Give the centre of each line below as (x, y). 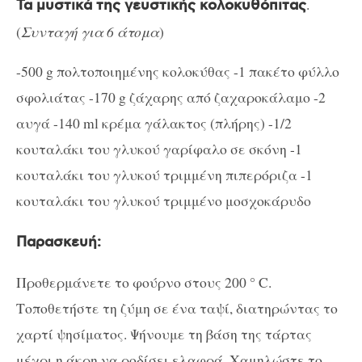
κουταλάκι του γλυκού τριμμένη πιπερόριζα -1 (164, 175)
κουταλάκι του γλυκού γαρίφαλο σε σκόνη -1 (159, 149)
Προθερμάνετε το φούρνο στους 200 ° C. (144, 282)
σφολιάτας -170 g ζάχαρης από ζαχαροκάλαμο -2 (171, 97)
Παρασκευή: (59, 242)
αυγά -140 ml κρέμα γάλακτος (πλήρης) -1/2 (154, 123)
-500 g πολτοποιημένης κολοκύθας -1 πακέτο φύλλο (178, 72)
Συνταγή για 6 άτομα (90, 31)
